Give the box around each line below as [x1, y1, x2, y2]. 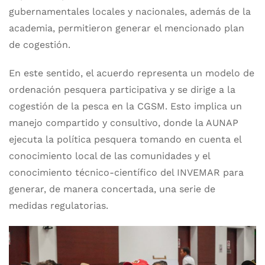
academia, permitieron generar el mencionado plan [9, 22, 244, 34]
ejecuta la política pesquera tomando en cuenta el [9, 134, 241, 145]
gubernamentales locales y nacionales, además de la [9, 6, 251, 17]
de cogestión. [9, 39, 70, 50]
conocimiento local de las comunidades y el [9, 150, 210, 161]
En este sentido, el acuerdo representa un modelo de [9, 67, 254, 79]
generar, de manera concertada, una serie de [9, 183, 215, 195]
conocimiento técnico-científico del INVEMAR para [9, 167, 244, 178]
